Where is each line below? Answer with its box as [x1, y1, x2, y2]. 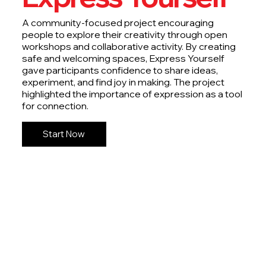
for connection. [21, 99, 88, 112]
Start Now [43, 128, 85, 140]
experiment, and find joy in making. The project [21, 75, 224, 88]
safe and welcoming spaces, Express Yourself [21, 52, 224, 64]
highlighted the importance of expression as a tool [21, 87, 242, 100]
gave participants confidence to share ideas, [21, 64, 218, 76]
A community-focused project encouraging [21, 16, 214, 28]
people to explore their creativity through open [21, 28, 227, 40]
